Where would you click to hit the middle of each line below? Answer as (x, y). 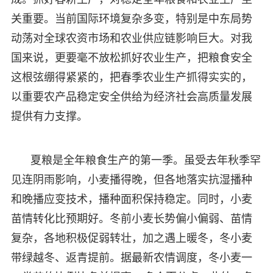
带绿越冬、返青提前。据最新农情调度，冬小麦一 (131, 257)
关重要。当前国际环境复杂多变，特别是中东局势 (131, 19)
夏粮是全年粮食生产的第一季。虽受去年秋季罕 (145, 160)
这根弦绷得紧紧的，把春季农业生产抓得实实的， (131, 77)
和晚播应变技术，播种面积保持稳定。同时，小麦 (131, 199)
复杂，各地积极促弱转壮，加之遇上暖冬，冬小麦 (131, 238)
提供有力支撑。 (49, 116)
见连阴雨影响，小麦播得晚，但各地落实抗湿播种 (131, 179)
